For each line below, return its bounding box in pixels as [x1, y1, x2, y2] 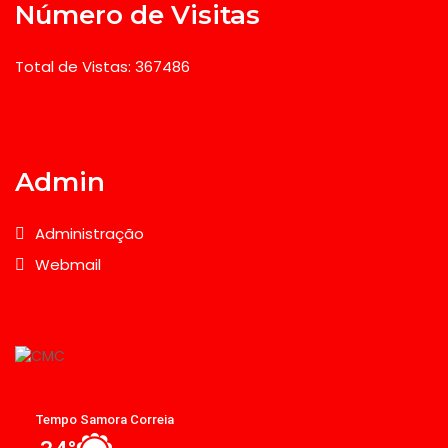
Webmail [35, 254, 101, 275]
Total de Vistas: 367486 [15, 56, 190, 77]
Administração [35, 223, 144, 244]
